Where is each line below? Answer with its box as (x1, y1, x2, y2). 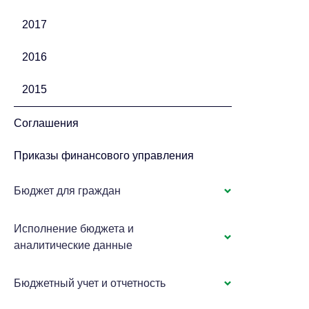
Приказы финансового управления (14, 150, 195, 161)
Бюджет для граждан (14, 185, 121, 197)
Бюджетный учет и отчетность (14, 277, 166, 289)
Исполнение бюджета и (14, 223, 134, 235)
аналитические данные (14, 239, 133, 251)
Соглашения (14, 117, 79, 129)
